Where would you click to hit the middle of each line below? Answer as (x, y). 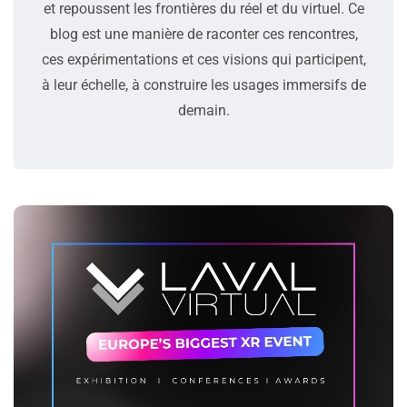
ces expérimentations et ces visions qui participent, (203, 60)
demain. (203, 111)
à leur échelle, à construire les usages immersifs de (203, 85)
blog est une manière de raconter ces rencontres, (203, 35)
